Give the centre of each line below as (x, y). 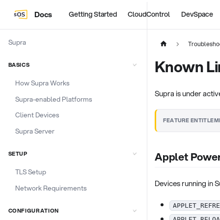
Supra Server (35, 131)
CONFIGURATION (34, 211)
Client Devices (37, 115)
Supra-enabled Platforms (53, 99)
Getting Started (93, 14)
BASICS (19, 65)
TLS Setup (30, 172)
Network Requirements (51, 188)
